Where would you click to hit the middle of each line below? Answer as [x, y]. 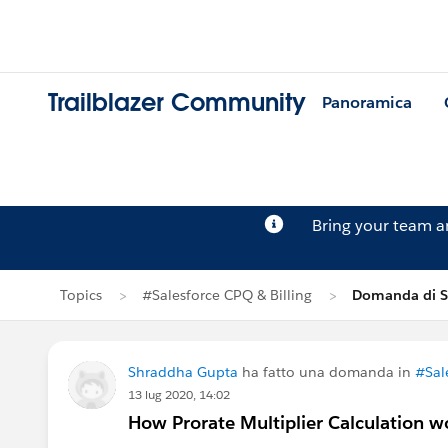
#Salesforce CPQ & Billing [227, 295]
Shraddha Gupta [183, 372]
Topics [81, 295]
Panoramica [367, 103]
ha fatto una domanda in [326, 372]
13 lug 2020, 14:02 [179, 394]
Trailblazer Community [177, 103]
